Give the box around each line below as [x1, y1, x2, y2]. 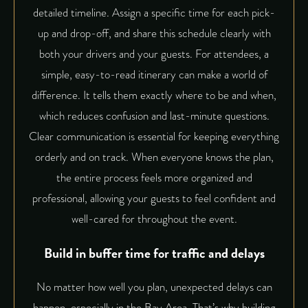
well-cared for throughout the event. [71, 210, 237, 228]
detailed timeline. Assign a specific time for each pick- [33, 3, 275, 21]
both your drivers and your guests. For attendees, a [39, 45, 269, 63]
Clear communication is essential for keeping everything [29, 127, 279, 145]
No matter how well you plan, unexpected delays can [36, 278, 272, 296]
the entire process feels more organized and [56, 168, 252, 186]
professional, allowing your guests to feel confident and [32, 189, 276, 207]
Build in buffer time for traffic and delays [43, 243, 265, 264]
